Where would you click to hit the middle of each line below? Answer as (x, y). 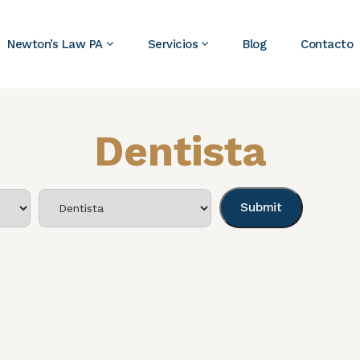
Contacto (327, 44)
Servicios (172, 44)
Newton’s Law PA (55, 44)
